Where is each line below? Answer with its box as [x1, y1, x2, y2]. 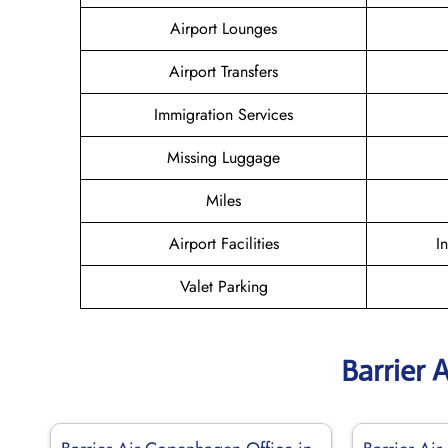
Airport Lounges [170, 16, 277, 40]
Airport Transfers [169, 59, 278, 83]
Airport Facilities [168, 231, 279, 255]
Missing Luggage [167, 145, 280, 169]
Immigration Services [154, 102, 293, 126]
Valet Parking [179, 274, 268, 298]
